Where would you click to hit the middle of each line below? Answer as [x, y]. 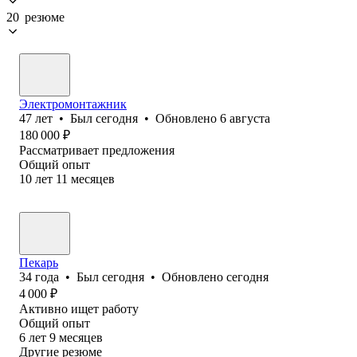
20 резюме [35, 17]
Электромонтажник [73, 104]
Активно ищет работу [79, 308]
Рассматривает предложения [97, 150]
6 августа [245, 118]
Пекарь [39, 262]
